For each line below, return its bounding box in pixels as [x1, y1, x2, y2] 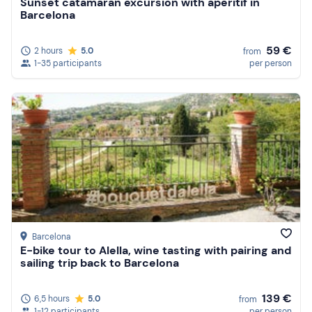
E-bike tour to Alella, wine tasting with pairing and [20, 243, 291, 258]
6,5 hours [34, 293, 70, 304]
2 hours [34, 45, 63, 56]
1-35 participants [34, 58, 102, 69]
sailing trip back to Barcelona [20, 256, 179, 271]
